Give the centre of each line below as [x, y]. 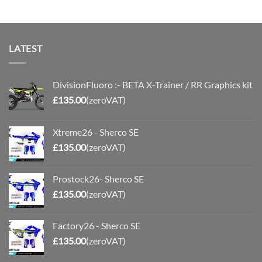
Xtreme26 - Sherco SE [96, 132]
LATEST [26, 48]
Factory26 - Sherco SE [96, 225]
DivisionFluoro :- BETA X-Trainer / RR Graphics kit [153, 84]
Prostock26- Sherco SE [98, 178]
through [86, 7]
